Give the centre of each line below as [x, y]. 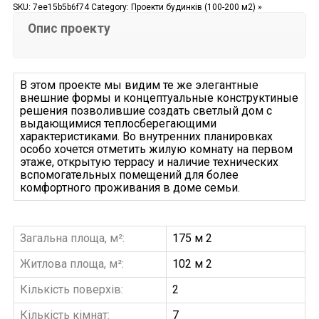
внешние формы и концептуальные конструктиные [159, 98]
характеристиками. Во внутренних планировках [146, 136]
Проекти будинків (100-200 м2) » [196, 7]
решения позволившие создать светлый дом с [146, 110]
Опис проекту [69, 28]
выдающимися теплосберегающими [118, 123]
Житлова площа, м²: [72, 263]
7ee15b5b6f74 [61, 7]
